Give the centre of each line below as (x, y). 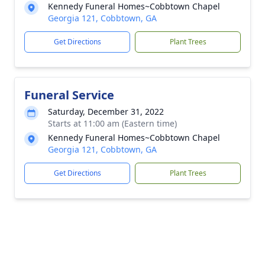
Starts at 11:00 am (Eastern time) (112, 123)
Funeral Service (69, 95)
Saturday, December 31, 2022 (106, 112)
